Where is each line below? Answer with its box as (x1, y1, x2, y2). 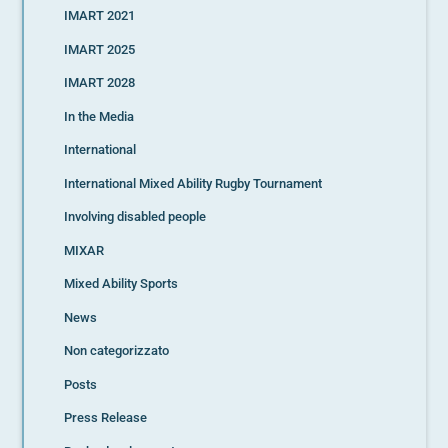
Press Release (64, 410, 148, 426)
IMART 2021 (64, 8, 136, 24)
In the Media (64, 108, 135, 124)
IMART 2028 (64, 75, 136, 91)
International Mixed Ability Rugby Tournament (64, 175, 323, 191)
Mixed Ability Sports (64, 276, 179, 292)
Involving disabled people (64, 209, 207, 225)
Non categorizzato (64, 343, 170, 359)
